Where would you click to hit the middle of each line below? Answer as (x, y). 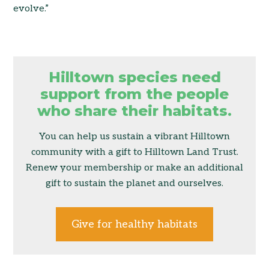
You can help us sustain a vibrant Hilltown (134, 137)
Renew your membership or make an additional (134, 168)
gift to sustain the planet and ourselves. (134, 184)
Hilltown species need (134, 77)
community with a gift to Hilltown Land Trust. (134, 153)
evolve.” (31, 8)
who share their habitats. (134, 111)
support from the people (134, 94)
